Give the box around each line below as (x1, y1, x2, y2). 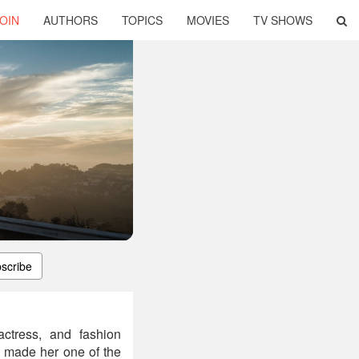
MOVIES (187, 12, 229, 28)
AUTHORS (43, 12, 98, 28)
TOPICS (122, 12, 163, 28)
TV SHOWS (253, 12, 313, 28)
